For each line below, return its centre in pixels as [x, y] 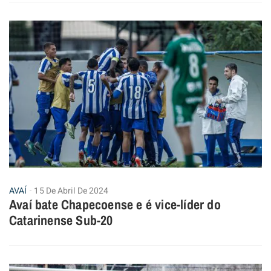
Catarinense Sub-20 [61, 220]
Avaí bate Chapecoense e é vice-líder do [115, 204]
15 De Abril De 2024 [71, 191]
